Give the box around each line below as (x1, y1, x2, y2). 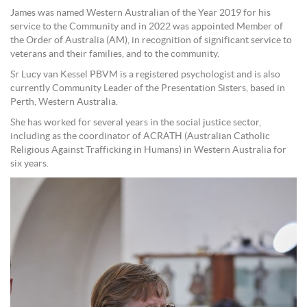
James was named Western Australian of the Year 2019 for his (10, 8, 271, 19)
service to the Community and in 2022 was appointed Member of (10, 22, 283, 32)
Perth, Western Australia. (10, 97, 118, 108)
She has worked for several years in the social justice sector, (10, 118, 261, 128)
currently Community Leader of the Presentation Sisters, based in (10, 84, 285, 94)
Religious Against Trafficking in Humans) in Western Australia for (10, 145, 286, 156)
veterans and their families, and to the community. (10, 49, 219, 60)
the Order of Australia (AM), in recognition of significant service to (10, 36, 292, 46)
